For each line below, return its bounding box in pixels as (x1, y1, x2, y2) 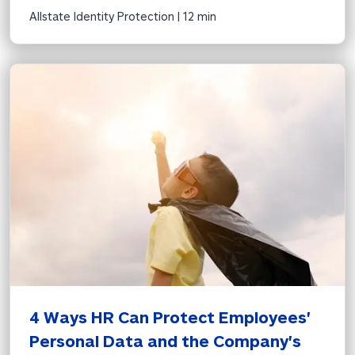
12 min (183, 9, 216, 23)
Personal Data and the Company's (29, 330, 301, 350)
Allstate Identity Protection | (29, 9, 183, 23)
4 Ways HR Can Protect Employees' (29, 307, 311, 326)
